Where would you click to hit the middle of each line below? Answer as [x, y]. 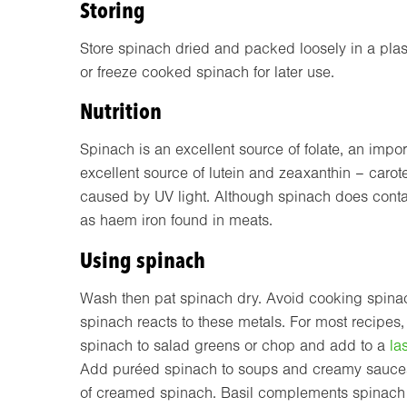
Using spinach [143, 261]
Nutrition [121, 112]
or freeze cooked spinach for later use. [207, 72]
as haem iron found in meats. [176, 221]
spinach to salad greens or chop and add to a [235, 346]
